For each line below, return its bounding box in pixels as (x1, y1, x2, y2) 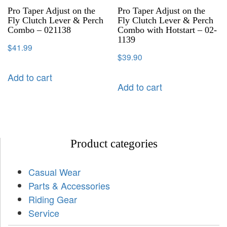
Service (28, 206, 59, 220)
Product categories (70, 137, 158, 150)
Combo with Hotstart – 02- (118, 24, 217, 35)
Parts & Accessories (28, 179, 110, 193)
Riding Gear (28, 193, 77, 206)
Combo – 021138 (8, 24, 71, 35)
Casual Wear (28, 165, 81, 179)
